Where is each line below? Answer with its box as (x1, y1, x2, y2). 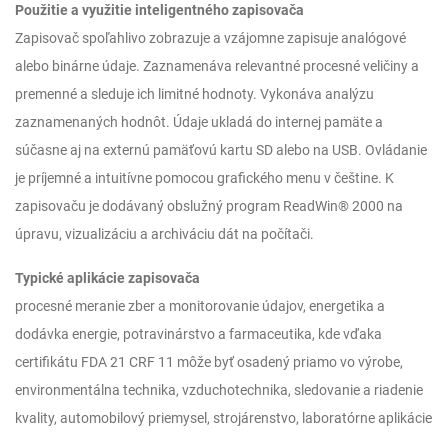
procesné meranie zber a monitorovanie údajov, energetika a (15, 298, 385, 314)
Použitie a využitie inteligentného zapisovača (15, 2, 304, 18)
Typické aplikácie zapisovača (15, 270, 200, 286)
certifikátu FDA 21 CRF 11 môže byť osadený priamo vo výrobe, (15, 354, 403, 370)
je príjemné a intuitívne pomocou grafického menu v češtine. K (15, 170, 394, 186)
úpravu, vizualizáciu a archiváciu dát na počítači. (15, 226, 314, 242)
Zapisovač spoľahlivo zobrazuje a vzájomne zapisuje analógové (15, 30, 406, 46)
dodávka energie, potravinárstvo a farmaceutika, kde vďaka (15, 326, 382, 342)
